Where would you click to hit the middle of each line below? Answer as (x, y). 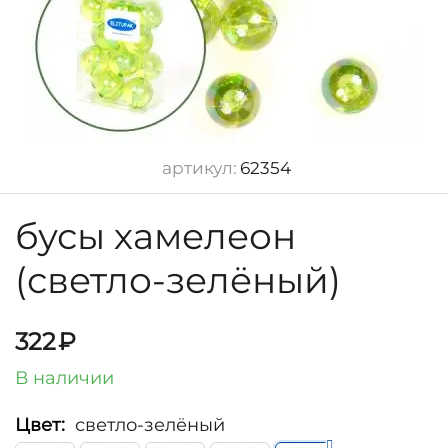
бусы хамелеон (155, 236)
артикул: (199, 168)
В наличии (64, 378)
